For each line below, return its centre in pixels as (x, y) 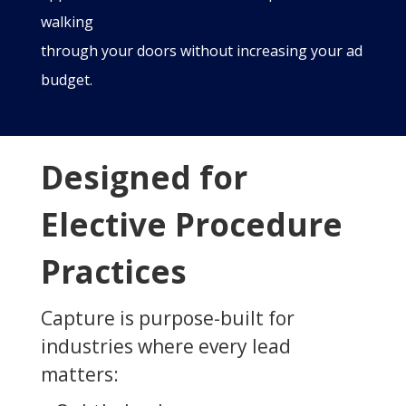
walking (67, 21)
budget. (66, 79)
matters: (79, 374)
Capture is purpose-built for (167, 318)
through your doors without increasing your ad (201, 50)
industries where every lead (165, 346)
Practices (113, 271)
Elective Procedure (191, 224)
